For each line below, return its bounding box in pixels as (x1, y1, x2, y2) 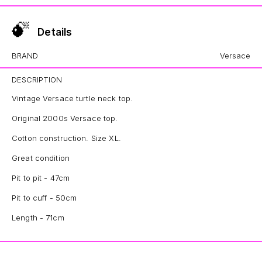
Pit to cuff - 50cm (12, 192, 77, 202)
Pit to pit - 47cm (12, 173, 70, 182)
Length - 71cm (12, 212, 64, 222)
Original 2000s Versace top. (12, 113, 118, 123)
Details (35, 26, 73, 38)
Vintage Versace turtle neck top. (12, 93, 133, 103)
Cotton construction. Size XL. (12, 133, 121, 143)
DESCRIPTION (12, 74, 62, 84)
